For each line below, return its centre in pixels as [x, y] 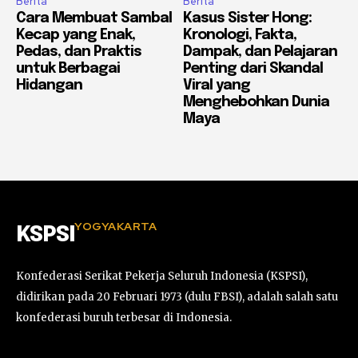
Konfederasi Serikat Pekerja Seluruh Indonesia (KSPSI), [162, 276]
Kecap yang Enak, [76, 35]
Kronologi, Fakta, [240, 35]
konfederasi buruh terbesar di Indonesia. [124, 317]
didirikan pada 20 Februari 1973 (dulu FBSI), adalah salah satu [177, 296]
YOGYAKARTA [115, 226]
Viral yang [217, 85]
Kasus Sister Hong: [247, 18]
